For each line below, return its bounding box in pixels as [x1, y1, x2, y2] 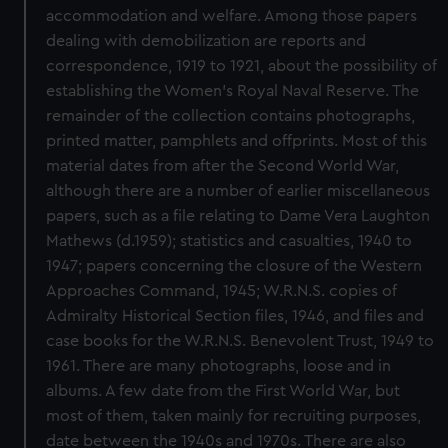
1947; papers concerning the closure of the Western [46, 258, 423, 274]
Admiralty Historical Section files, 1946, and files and [46, 308, 425, 324]
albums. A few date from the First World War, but [46, 383, 401, 399]
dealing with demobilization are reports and [46, 33, 367, 49]
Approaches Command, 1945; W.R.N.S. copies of [46, 283, 398, 299]
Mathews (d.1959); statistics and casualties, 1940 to [46, 233, 413, 249]
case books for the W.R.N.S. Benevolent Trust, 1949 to [46, 333, 435, 349]
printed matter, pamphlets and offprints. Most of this [46, 133, 428, 149]
